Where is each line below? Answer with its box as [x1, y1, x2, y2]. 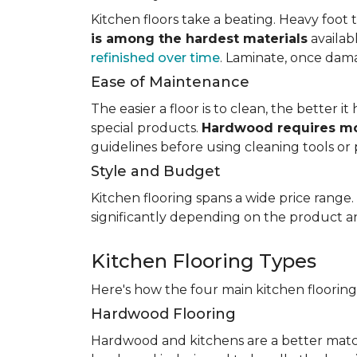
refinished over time [91, 50, 220, 65]
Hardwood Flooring [91, 305, 236, 323]
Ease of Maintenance [91, 73, 249, 91]
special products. [91, 120, 202, 135]
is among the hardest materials [91, 31, 308, 46]
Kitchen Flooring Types [91, 249, 316, 273]
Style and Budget [91, 163, 221, 180]
